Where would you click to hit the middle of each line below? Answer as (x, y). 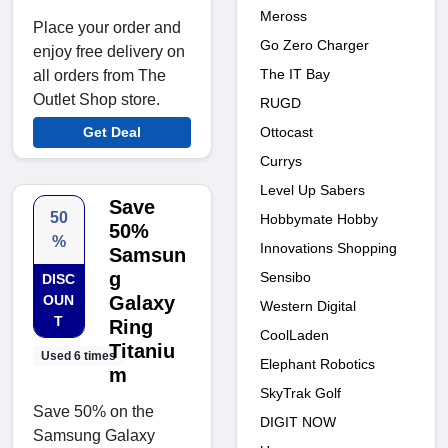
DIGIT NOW (298, 421)
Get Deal (112, 131)
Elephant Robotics (317, 363)
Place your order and (107, 27)
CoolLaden (294, 334)
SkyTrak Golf (300, 392)
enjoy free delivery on (109, 51)
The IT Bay (295, 73)
